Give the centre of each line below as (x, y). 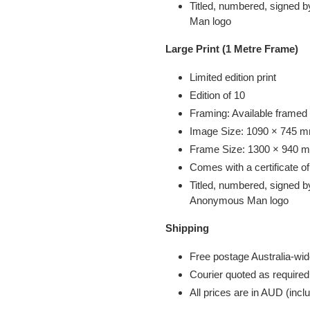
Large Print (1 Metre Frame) (232, 48)
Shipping (187, 228)
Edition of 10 (217, 95)
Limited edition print (233, 77)
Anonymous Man (228, 201)
